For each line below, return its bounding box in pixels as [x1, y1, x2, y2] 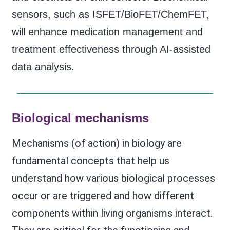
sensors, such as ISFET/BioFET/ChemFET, [11, 8, 209, 20]
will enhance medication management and [11, 26, 203, 37]
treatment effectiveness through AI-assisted [11, 43, 210, 55]
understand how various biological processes [11, 171, 215, 184]
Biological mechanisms [11, 110, 149, 125]
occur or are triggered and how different [11, 189, 194, 202]
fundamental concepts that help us [11, 154, 169, 167]
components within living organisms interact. [11, 206, 213, 219]
